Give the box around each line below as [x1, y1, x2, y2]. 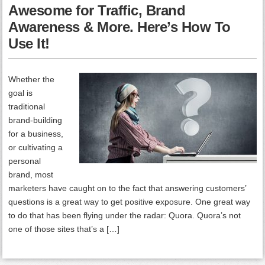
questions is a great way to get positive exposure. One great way [8, 197, 251, 206]
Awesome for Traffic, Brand [8, 2, 186, 18]
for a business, [8, 129, 64, 138]
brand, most [8, 170, 54, 179]
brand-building [8, 115, 63, 125]
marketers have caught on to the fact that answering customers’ [8, 183, 247, 193]
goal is [8, 88, 33, 98]
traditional [8, 102, 46, 111]
